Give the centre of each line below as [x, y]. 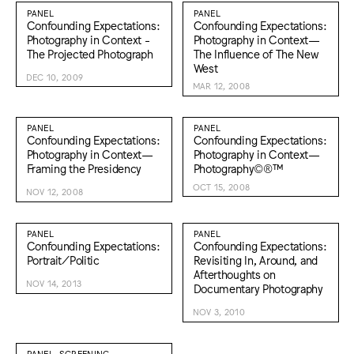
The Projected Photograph [90, 53]
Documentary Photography [258, 288]
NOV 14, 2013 [54, 284]
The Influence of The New [256, 53]
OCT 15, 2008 [221, 186]
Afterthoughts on [234, 274]
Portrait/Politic [63, 260]
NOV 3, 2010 [219, 312]
